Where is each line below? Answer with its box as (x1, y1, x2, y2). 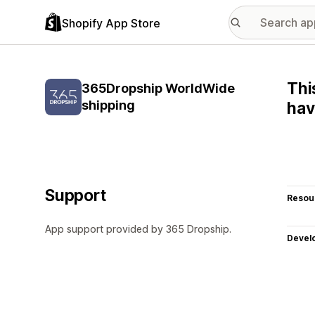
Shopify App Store (62, 15, 160, 30)
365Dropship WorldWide (82, 81, 235, 96)
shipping (82, 98, 135, 112)
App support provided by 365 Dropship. (45, 223, 231, 235)
